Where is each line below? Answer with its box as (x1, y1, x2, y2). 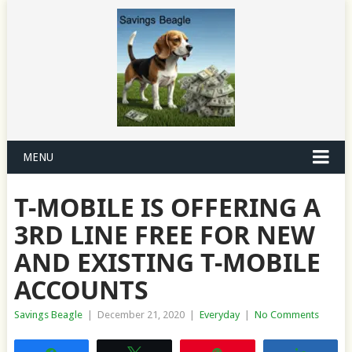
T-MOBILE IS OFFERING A (13, 190, 321, 224)
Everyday (199, 309, 240, 321)
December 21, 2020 (97, 309, 185, 321)
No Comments (254, 309, 319, 321)
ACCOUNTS (13, 273, 148, 306)
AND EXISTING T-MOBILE (13, 245, 321, 279)
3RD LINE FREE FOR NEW (13, 218, 315, 251)
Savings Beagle (13, 309, 82, 321)
